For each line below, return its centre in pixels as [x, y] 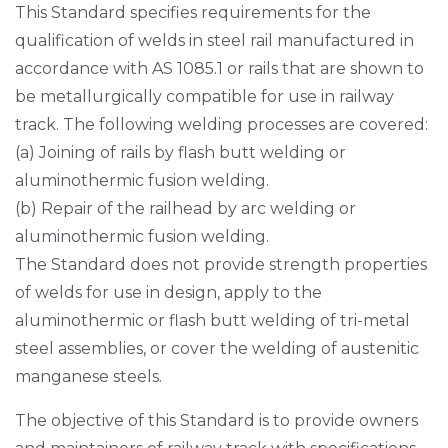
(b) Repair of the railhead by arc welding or [185, 208]
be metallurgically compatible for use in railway [204, 96]
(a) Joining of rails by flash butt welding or [180, 152]
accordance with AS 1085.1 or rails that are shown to [219, 68]
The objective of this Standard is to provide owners [216, 420]
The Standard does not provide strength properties [221, 264]
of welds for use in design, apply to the [168, 292]
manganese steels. [88, 376]
